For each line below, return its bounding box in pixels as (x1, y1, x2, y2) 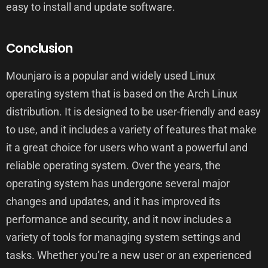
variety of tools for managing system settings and (6, 230, 240, 243)
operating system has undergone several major (6, 176, 230, 190)
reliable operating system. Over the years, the (6, 159, 221, 172)
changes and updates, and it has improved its (6, 194, 220, 208)
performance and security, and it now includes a (6, 212, 232, 226)
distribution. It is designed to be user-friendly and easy (6, 105, 261, 118)
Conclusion (6, 39, 73, 57)
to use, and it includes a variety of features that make (6, 123, 257, 136)
